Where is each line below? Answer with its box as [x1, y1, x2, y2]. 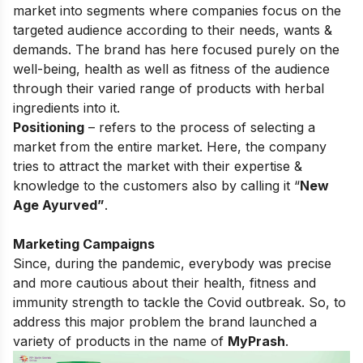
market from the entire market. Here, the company [13, 138, 327, 155]
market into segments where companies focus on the [13, 2, 341, 19]
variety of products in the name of [13, 332, 228, 349]
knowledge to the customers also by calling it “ [13, 177, 300, 194]
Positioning [13, 118, 84, 135]
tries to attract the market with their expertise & [13, 157, 302, 174]
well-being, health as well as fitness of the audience [13, 60, 330, 77]
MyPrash [228, 332, 285, 349]
